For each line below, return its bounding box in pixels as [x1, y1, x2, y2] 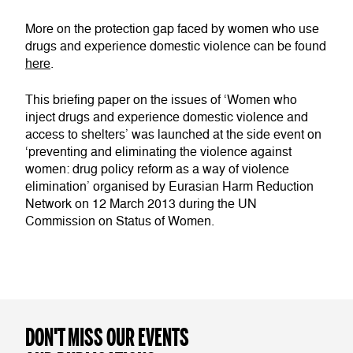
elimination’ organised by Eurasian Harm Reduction [25, 179, 314, 195]
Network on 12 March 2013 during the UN [25, 196, 257, 213]
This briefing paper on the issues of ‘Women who [25, 92, 297, 109]
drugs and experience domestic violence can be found [25, 39, 326, 55]
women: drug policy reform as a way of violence [25, 162, 289, 178]
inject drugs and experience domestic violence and [25, 110, 308, 126]
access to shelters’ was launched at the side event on [25, 127, 321, 143]
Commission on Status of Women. [25, 214, 214, 230]
